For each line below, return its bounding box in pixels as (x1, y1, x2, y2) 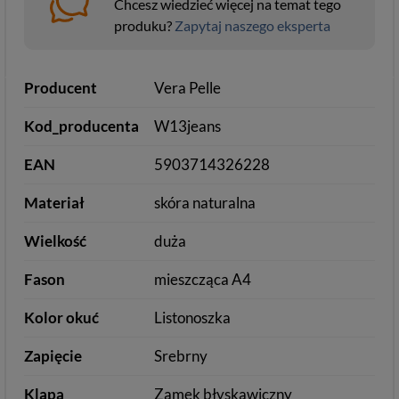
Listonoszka (154, 308, 232, 327)
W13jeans (154, 117, 222, 135)
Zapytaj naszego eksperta (174, 17, 330, 34)
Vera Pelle (154, 78, 222, 97)
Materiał (24, 193, 85, 212)
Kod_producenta (24, 117, 139, 135)
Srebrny (154, 346, 208, 365)
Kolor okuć (24, 308, 99, 327)
